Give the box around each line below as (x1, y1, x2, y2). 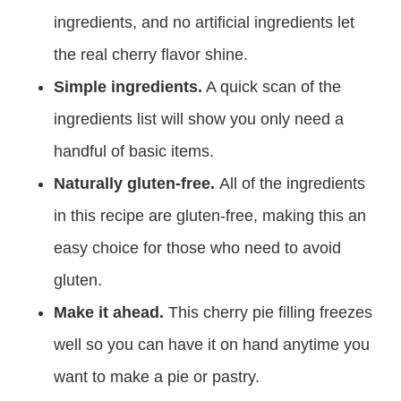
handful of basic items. (54, 142, 214, 160)
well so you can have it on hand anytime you (54, 336, 370, 354)
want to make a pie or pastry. (54, 368, 260, 386)
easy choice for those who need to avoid (54, 239, 341, 257)
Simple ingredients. (54, 78, 202, 96)
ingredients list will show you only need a (54, 110, 344, 128)
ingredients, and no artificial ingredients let (54, 13, 354, 31)
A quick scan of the (202, 78, 341, 96)
